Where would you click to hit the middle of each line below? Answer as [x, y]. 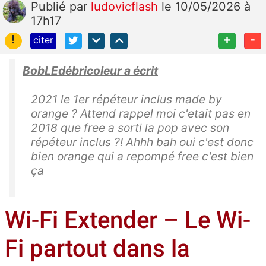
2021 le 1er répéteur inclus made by [126, 99]
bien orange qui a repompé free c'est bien [142, 156]
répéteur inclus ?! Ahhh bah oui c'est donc [142, 142]
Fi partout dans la [97, 249]
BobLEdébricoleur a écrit [90, 71]
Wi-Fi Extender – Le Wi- [128, 220]
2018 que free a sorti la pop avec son [130, 128]
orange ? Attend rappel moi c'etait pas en [141, 114]
